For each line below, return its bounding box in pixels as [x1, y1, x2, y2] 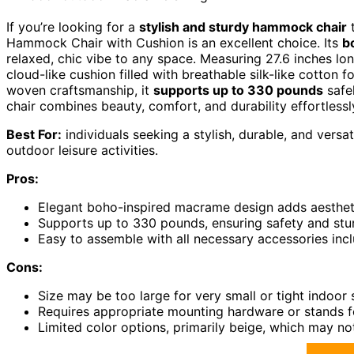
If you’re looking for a [6, 19, 139, 36]
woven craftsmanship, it [6, 82, 153, 99]
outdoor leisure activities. [6, 142, 158, 159]
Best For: [6, 126, 62, 143]
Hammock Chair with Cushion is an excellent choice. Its [6, 35, 342, 51]
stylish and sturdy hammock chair [139, 19, 347, 36]
